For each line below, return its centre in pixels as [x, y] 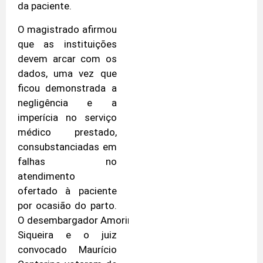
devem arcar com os [67, 58]
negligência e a [67, 102]
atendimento [46, 176]
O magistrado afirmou [67, 29]
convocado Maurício [67, 249]
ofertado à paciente [67, 190]
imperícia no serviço [67, 117]
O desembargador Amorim [77, 220]
